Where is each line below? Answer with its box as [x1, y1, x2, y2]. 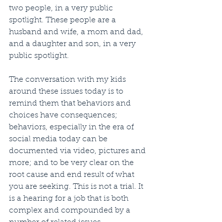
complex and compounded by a [9, 207, 132, 215]
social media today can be [9, 135, 110, 143]
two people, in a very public [9, 4, 115, 12]
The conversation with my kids [9, 76, 128, 84]
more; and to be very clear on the [9, 159, 136, 167]
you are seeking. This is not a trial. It [9, 183, 145, 191]
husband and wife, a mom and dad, [9, 28, 145, 36]
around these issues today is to [9, 88, 125, 96]
